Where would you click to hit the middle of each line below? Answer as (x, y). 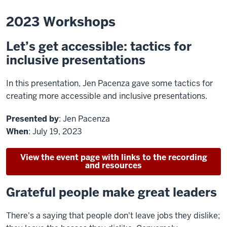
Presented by (32, 119)
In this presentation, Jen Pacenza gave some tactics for (109, 83)
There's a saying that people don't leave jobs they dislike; (113, 216)
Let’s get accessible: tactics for (99, 46)
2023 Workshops (61, 22)
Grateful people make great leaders (111, 192)
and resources (113, 165)
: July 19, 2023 (55, 131)
